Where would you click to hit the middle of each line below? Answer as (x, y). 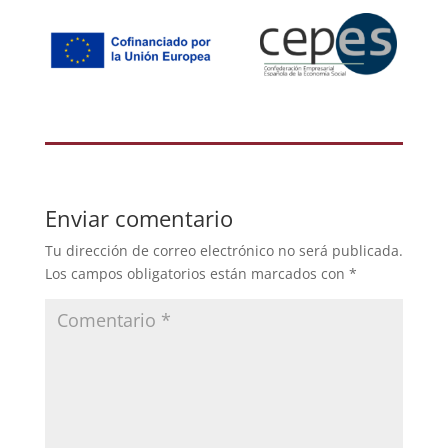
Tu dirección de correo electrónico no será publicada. (223, 251)
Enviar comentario (138, 218)
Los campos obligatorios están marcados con (196, 274)
